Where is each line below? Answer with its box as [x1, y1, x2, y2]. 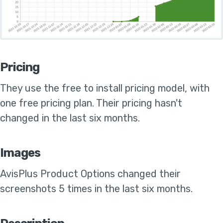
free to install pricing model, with [62, 82, 210, 95]
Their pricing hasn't [96, 97, 182, 110]
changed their [117, 168, 181, 180]
